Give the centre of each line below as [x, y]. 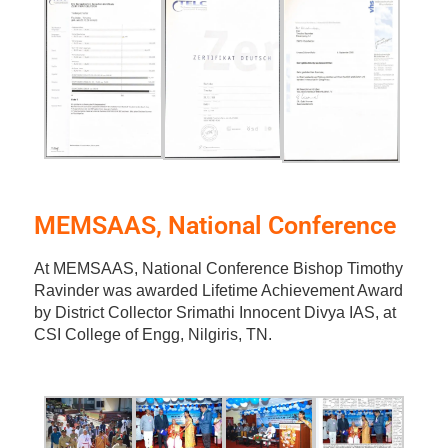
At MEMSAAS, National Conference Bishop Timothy [218, 268]
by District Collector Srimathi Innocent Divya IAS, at [214, 312]
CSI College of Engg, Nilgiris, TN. [152, 334]
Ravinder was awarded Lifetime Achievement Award [218, 290]
